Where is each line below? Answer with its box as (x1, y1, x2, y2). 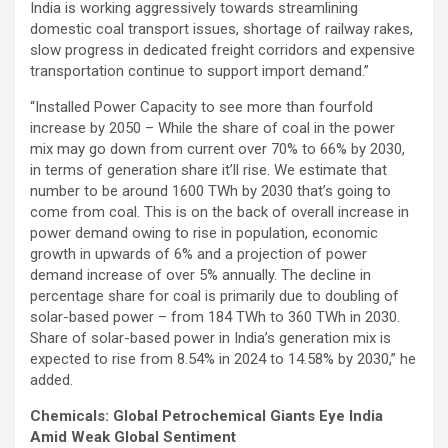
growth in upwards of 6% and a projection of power (30, 244, 367, 263)
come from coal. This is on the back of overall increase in (30, 202, 409, 221)
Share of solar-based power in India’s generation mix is (30, 328, 391, 347)
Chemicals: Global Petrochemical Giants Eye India (30, 406, 383, 425)
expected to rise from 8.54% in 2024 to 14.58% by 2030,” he (30, 349, 416, 368)
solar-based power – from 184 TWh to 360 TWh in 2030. (30, 307, 400, 326)
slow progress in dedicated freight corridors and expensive (30, 40, 415, 59)
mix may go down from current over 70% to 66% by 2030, (30, 139, 405, 158)
